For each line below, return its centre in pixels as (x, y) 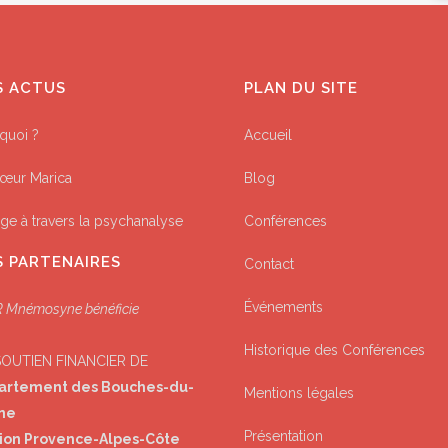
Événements (283, 307)
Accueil (268, 135)
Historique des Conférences (334, 350)
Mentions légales (299, 393)
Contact (269, 264)
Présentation (283, 436)
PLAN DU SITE (301, 88)
